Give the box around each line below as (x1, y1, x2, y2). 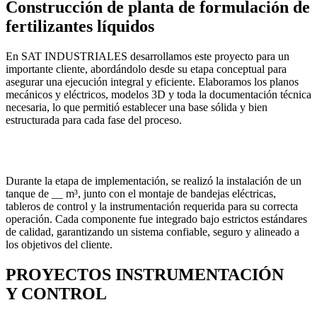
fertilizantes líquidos (6, 17, 154, 36)
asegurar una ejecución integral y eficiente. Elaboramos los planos (6, 76, 299, 88)
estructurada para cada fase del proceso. (6, 114, 182, 127)
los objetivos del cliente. (6, 238, 113, 251)
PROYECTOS (6, 265, 115, 284)
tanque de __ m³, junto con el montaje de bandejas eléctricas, (6, 188, 276, 200)
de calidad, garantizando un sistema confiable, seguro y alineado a (6, 226, 299, 238)
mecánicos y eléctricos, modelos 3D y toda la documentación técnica (6, 88, 311, 101)
